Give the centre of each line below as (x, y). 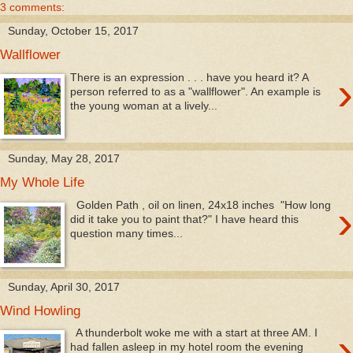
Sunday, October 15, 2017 (73, 31)
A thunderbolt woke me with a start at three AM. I (194, 333)
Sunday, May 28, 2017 (64, 159)
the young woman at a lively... (144, 105)
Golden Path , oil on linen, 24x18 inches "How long (201, 205)
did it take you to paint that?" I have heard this (185, 219)
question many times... (127, 233)
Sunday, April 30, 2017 (64, 286)
